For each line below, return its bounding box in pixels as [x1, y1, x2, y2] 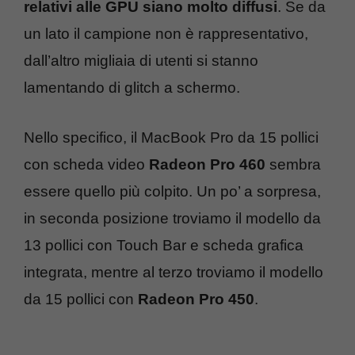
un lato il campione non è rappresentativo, [24, 25, 308, 42]
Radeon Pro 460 [145, 155, 265, 173]
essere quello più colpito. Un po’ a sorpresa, [24, 182, 321, 200]
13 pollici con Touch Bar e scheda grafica [24, 236, 303, 254]
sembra [265, 155, 321, 173]
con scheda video [24, 155, 145, 173]
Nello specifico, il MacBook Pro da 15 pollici [24, 128, 319, 146]
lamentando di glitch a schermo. [24, 79, 240, 96]
